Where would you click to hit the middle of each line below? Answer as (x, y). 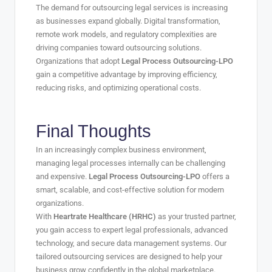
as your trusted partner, (196, 216)
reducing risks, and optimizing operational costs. (118, 87)
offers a (215, 176)
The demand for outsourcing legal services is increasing (132, 7)
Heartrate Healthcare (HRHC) (105, 216)
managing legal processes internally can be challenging (131, 163)
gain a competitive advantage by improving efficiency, (127, 74)
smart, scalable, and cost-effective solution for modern (130, 189)
